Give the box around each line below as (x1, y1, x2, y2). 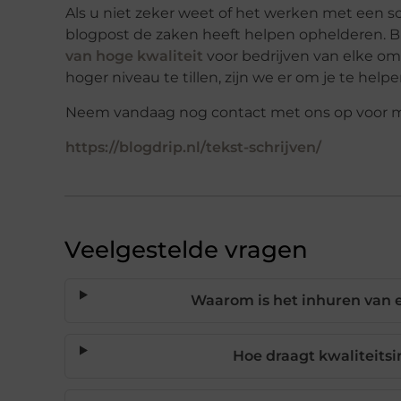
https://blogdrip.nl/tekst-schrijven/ (65, 139, 321, 157)
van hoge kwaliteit (65, 47, 203, 65)
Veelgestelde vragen (64, 235, 308, 265)
